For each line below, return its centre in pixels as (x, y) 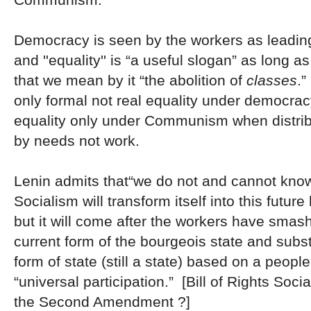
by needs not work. (79, 140)
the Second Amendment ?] (102, 301)
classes (272, 80)
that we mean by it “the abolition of (130, 80)
